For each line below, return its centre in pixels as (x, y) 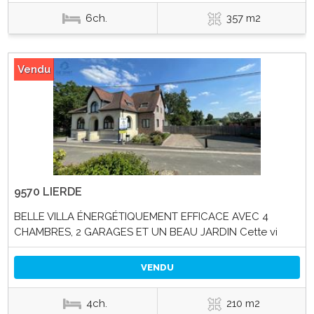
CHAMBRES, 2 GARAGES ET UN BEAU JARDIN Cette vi (145, 232)
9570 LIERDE (48, 191)
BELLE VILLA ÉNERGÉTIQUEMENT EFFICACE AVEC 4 (141, 216)
